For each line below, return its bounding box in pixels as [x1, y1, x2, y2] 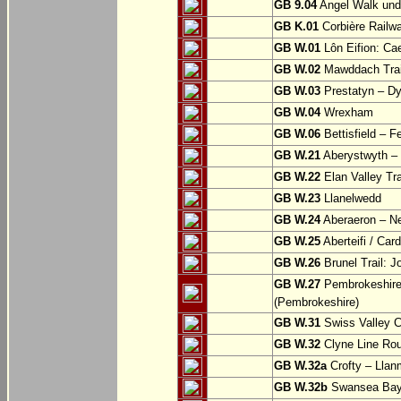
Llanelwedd [320, 192, 381, 206]
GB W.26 [274, 256, 320, 270]
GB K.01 [274, 20, 319, 34]
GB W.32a [274, 359, 327, 373]
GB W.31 [274, 316, 320, 330]
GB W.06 [274, 127, 320, 141]
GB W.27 [274, 277, 320, 292]
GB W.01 [274, 41, 320, 55]
